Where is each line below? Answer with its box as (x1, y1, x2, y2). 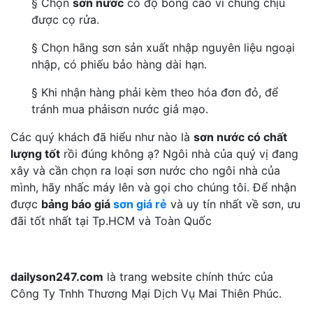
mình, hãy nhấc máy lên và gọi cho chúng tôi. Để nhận (10, 180, 296, 194)
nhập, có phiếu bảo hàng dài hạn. (31, 57, 207, 71)
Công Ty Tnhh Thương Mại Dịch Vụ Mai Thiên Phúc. (10, 286, 282, 300)
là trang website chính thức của (103, 270, 273, 284)
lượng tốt (10, 147, 60, 161)
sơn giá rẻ (113, 197, 167, 211)
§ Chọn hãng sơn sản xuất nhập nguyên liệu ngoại (31, 41, 295, 54)
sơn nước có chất (194, 130, 287, 144)
